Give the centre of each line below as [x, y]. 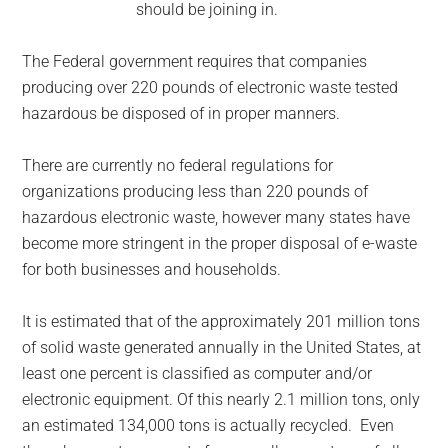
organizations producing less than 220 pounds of [195, 192]
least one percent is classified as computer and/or [197, 374]
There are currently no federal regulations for [178, 166]
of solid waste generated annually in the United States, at [222, 348]
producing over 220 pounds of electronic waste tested [210, 88]
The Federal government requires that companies [195, 62]
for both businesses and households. [152, 270]
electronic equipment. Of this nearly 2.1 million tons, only [221, 400]
